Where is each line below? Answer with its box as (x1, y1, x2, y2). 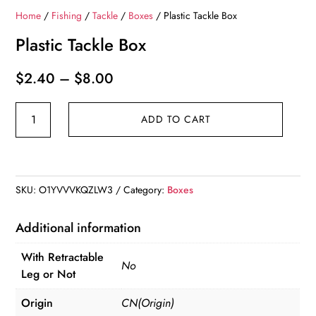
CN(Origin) (121, 294, 175, 311)
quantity (15, 159, 52, 176)
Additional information (16, 218, 142, 237)
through (113, 124, 162, 145)
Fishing (51, 8, 83, 23)
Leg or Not (21, 265, 76, 282)
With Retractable (21, 248, 104, 265)
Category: (123, 182, 168, 197)
